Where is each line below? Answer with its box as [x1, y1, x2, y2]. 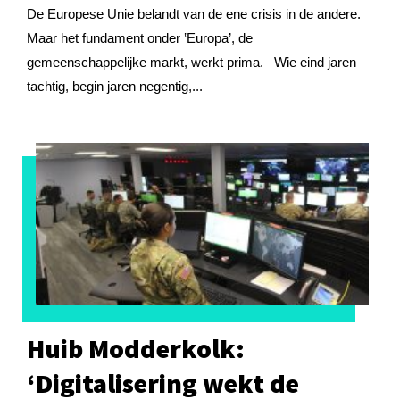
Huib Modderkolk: [27, 331, 245, 365]
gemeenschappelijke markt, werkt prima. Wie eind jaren [27, 54, 356, 70]
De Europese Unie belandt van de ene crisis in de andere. [27, 5, 361, 21]
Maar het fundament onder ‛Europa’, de [27, 29, 253, 46]
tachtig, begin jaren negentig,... [27, 78, 203, 94]
